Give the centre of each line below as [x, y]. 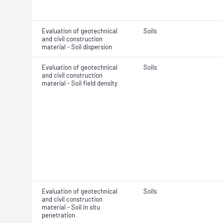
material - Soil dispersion [77, 47]
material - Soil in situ [71, 207]
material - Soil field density [80, 83]
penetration [58, 215]
